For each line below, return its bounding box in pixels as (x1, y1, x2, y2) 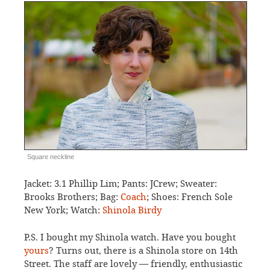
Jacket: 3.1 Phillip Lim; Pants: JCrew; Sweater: (24, 178, 217, 190)
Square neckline (27, 152, 74, 160)
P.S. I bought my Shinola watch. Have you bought (24, 231, 236, 243)
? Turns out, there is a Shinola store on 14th (49, 245, 238, 256)
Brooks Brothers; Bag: (24, 192, 121, 203)
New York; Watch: (24, 205, 102, 216)
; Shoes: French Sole (146, 192, 233, 203)
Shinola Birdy (102, 205, 162, 216)
